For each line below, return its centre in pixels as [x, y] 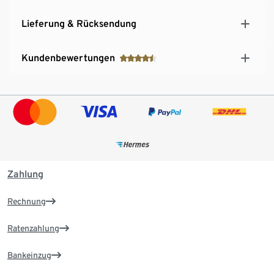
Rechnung [27, 201]
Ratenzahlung [33, 228]
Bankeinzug [29, 255]
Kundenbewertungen [68, 58]
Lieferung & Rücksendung [79, 24]
